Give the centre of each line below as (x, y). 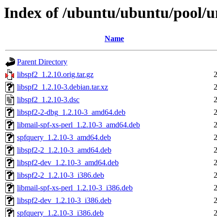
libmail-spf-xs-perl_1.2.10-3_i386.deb (75, 188)
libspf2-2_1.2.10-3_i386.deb (61, 175)
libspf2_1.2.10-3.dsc (48, 100)
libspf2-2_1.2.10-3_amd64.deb (64, 150)
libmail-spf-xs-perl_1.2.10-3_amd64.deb (78, 125)
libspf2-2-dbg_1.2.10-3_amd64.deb (71, 112)
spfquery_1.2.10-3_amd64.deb (64, 138)
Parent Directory (42, 62)
